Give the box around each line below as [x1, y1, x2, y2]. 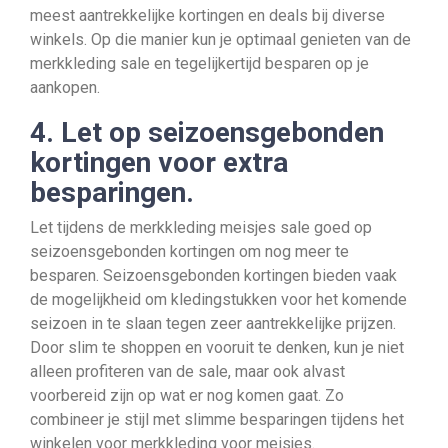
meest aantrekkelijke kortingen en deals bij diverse [30, 6, 385, 25]
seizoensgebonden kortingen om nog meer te [30, 242, 349, 261]
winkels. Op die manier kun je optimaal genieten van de [30, 30, 411, 49]
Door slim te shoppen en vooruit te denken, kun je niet [30, 338, 404, 357]
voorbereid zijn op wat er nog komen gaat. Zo [30, 386, 344, 405]
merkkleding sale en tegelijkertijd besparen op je [30, 54, 369, 73]
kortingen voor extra [30, 146, 288, 179]
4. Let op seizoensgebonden [30, 116, 384, 149]
